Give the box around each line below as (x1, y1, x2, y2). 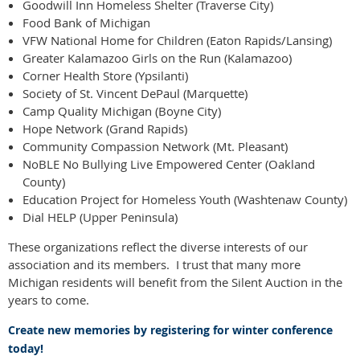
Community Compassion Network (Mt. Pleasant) (22, 137, 288, 154)
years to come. (8, 291, 96, 308)
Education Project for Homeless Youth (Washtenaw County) (22, 190, 347, 207)
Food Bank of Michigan (22, 14, 150, 31)
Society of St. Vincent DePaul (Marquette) (22, 84, 247, 101)
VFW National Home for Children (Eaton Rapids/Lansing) (22, 31, 332, 48)
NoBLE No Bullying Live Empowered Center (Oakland (22, 155, 315, 172)
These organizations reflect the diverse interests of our (8, 238, 308, 255)
